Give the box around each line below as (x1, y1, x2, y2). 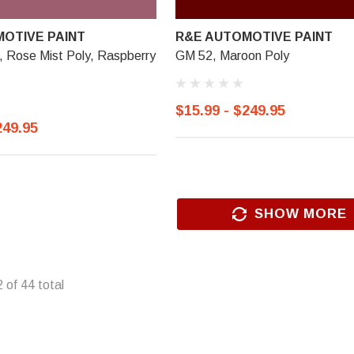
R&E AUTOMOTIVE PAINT (175, 29, 333, 43)
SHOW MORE (254, 205, 347, 221)
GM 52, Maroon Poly (175, 48, 289, 62)
